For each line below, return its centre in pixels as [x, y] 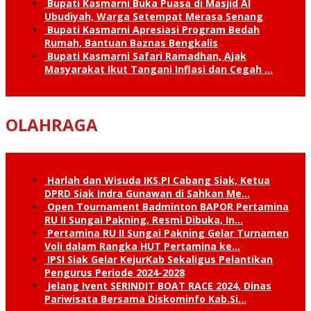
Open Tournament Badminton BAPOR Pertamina [168, 206]
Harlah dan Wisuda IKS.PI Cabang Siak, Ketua [159, 180]
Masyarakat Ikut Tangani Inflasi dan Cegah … [159, 69]
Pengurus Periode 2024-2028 [115, 272]
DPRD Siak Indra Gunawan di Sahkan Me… [147, 193]
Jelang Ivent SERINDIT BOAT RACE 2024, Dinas [159, 285]
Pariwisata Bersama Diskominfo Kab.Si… [145, 299]
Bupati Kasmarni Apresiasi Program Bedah [153, 29]
